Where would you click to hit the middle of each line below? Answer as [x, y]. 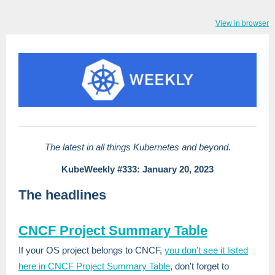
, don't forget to [199, 266]
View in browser [242, 23]
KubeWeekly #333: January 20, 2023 [137, 169]
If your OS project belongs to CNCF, [90, 250]
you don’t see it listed [206, 250]
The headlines [62, 195]
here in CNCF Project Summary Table [94, 266]
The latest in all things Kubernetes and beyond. [137, 147]
